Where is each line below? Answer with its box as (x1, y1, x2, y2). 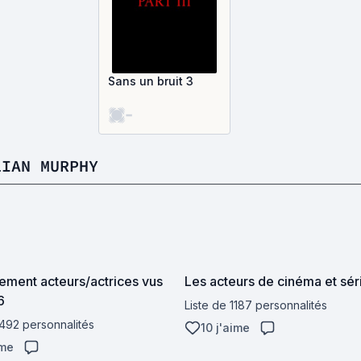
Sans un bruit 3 (108, 74, 193, 88)
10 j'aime (201, 321, 250, 334)
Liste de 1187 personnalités (185, 298, 327, 312)
